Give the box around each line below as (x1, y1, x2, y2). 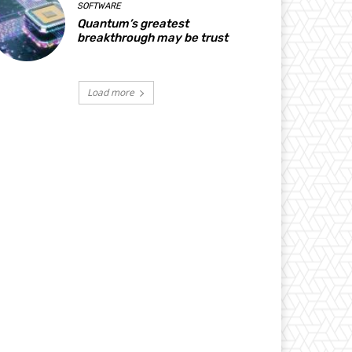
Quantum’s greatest (77, 16, 189, 31)
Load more (87, 86, 134, 100)
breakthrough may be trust (77, 31, 229, 46)
